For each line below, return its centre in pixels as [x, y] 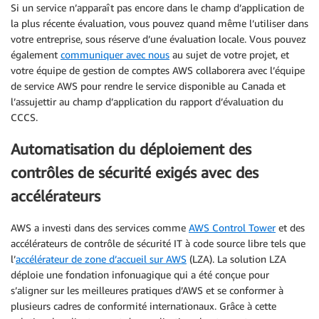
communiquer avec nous [115, 54]
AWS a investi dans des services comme [100, 228]
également [36, 54]
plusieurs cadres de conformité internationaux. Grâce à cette [143, 306]
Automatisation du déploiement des [131, 150]
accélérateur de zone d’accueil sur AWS [101, 259]
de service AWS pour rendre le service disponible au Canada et [148, 85]
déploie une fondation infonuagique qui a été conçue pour [140, 275]
